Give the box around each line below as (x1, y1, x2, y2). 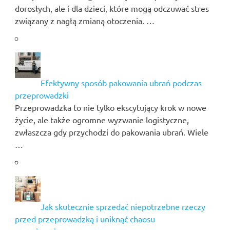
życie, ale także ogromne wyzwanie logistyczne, (14, 114, 189, 125)
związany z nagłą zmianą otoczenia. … (14, 15, 155, 26)
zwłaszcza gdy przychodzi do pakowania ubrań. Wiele (14, 126, 208, 137)
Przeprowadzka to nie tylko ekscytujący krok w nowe (14, 102, 206, 112)
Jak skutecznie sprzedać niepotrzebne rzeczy (40, 201, 205, 212)
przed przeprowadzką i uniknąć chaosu (14, 213, 155, 224)
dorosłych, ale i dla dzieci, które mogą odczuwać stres (14, 3, 209, 13)
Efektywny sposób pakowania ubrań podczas (40, 77, 202, 88)
